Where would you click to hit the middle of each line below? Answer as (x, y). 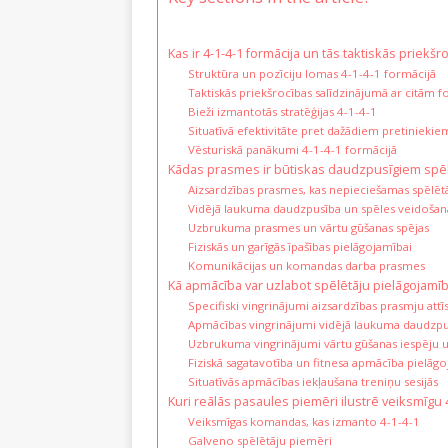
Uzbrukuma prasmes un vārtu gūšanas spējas (308, 227)
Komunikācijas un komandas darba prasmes (306, 265)
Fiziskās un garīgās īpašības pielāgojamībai (299, 246)
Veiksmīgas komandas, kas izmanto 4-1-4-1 (303, 421)
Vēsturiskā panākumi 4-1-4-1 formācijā (292, 149)
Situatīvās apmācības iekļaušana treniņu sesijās (312, 381)
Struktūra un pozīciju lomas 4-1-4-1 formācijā (311, 73)
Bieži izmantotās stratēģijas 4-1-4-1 (282, 111)
